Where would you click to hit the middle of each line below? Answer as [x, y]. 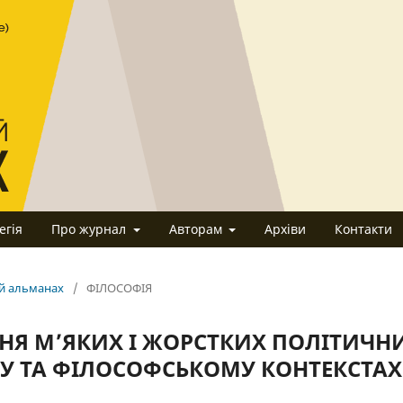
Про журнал [90, 228]
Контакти [363, 228]
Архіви [285, 228]
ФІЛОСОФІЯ [119, 287]
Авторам [197, 228]
